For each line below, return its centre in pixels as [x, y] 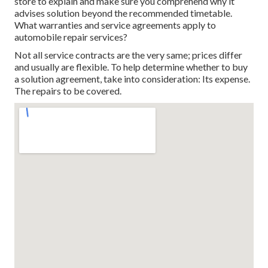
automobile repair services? [71, 36]
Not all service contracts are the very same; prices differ [128, 54]
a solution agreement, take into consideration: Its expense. [132, 78]
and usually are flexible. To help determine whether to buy [131, 66]
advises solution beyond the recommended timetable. [123, 13]
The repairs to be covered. [68, 90]
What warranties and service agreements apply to [115, 25]
